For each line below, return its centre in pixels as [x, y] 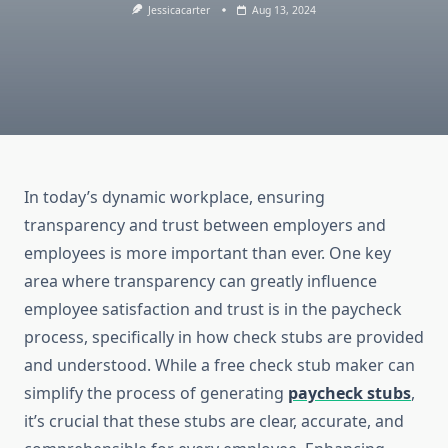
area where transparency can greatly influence [200, 281]
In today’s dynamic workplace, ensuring [174, 197]
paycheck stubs [349, 393]
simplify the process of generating [156, 393]
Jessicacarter [179, 10]
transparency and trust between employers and [205, 225]
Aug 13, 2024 [284, 10]
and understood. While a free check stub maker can [219, 365]
